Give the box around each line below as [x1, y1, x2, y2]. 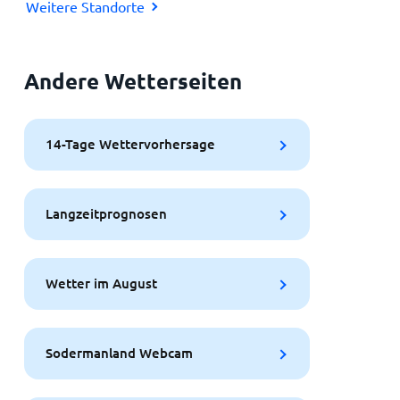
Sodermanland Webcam [45, 344, 193, 362]
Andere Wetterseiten [23, 66, 242, 95]
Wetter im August [45, 274, 157, 293]
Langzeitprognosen [45, 204, 167, 223]
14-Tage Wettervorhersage [45, 135, 215, 154]
